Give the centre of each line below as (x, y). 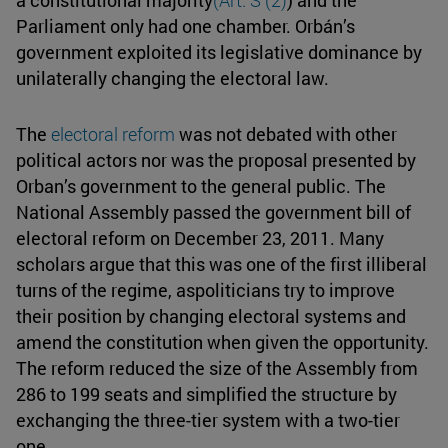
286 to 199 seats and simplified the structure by (206, 394)
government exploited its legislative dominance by (219, 52)
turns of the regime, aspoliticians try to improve (205, 290)
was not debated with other (286, 134)
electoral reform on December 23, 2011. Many (200, 238)
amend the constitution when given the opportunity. (222, 342)
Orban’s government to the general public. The (201, 186)
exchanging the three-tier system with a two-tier (208, 420)
